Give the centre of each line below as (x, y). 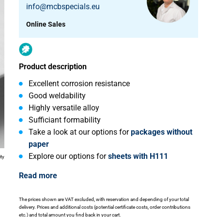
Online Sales (46, 24)
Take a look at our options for (80, 132)
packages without (162, 132)
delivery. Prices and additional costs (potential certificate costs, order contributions (105, 207)
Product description (53, 66)
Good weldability (57, 95)
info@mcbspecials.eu (63, 6)
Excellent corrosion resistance (79, 83)
